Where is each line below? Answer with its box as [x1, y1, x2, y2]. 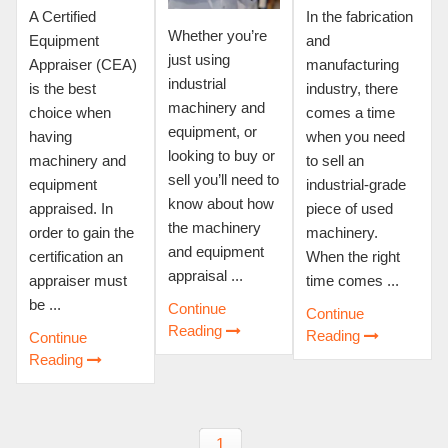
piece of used [306, 199, 394, 217]
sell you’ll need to [167, 170, 279, 188]
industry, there [306, 79, 399, 97]
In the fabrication [306, 7, 414, 25]
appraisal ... [167, 266, 243, 284]
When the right [306, 247, 401, 265]
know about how [167, 194, 274, 212]
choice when [29, 103, 111, 121]
